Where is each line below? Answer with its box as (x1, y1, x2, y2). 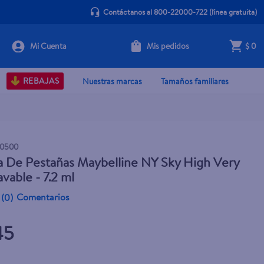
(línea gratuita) (207, 6, 257, 17)
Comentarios (16, 190, 70, 203)
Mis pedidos (146, 39, 189, 52)
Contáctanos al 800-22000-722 (103, 6, 207, 17)
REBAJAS (22, 75, 59, 87)
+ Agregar (154, 48, 192, 57)
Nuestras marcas (82, 75, 142, 87)
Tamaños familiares (161, 75, 229, 87)
